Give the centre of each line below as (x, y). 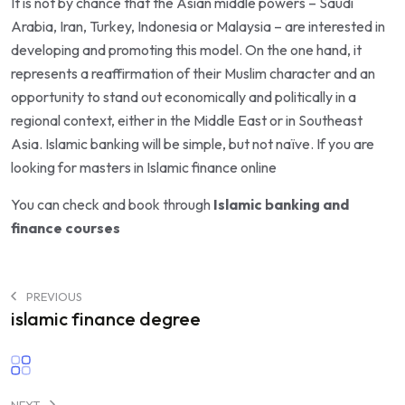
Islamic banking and (281, 204)
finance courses (66, 227)
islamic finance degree (106, 318)
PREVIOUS (53, 296)
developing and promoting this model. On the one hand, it (186, 49)
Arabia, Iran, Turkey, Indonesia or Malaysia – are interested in (198, 26)
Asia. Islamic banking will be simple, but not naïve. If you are (193, 143)
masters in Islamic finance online (178, 167)
